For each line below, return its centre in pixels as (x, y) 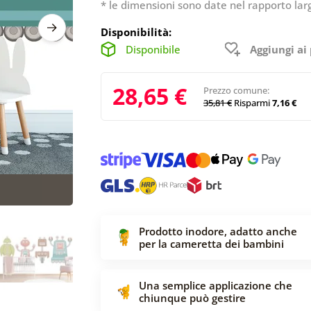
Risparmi (252, 102)
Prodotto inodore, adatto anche (218, 231)
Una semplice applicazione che (216, 285)
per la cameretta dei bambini (211, 243)
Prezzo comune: (236, 90)
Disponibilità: (136, 32)
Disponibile (153, 49)
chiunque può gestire (192, 297)
